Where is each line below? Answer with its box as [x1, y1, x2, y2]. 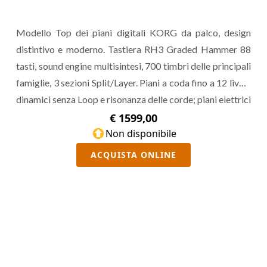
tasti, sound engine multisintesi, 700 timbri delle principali [16, 60, 251, 72]
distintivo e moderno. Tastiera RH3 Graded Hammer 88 [16, 44, 251, 55]
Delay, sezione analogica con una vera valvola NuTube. [16, 127, 236, 138]
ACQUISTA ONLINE [91, 149, 176, 160]
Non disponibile [105, 127, 176, 140]
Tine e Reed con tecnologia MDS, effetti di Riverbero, [16, 110, 251, 122]
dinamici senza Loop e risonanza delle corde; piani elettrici [16, 94, 251, 105]
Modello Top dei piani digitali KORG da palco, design [16, 27, 251, 38]
